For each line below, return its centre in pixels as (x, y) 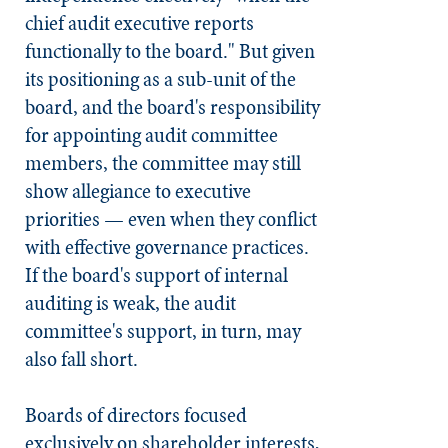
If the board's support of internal (156, 275)
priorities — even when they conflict (171, 219)
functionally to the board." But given (170, 51)
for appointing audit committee (151, 135)
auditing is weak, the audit (130, 303)
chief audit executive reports (139, 23)
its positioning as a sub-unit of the (160, 79)
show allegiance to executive (138, 191)
